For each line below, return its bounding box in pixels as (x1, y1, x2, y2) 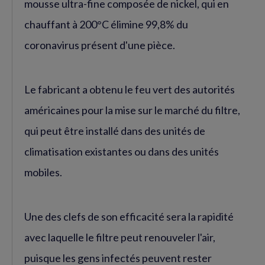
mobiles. (24, 166, 62, 179)
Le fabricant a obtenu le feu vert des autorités (24, 83, 235, 96)
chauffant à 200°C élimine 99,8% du (24, 18, 188, 31)
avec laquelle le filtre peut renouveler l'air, (24, 231, 215, 244)
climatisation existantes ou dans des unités (24, 145, 219, 158)
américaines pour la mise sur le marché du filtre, (24, 104, 240, 117)
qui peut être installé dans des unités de (24, 124, 205, 137)
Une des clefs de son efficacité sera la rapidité (24, 210, 234, 223)
